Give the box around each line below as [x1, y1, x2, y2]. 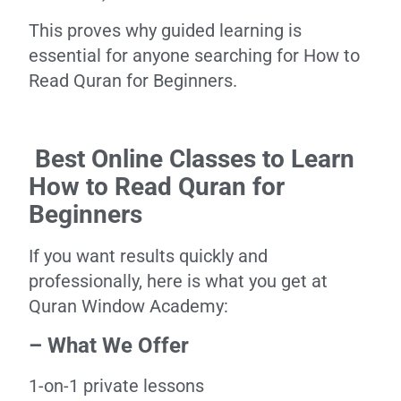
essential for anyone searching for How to [29, 45, 360, 66]
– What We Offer [29, 333, 189, 358]
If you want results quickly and [29, 245, 268, 267]
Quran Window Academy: [29, 295, 228, 317]
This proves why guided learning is [29, 20, 302, 41]
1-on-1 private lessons [29, 375, 204, 397]
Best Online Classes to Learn [29, 144, 354, 174]
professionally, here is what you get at [29, 270, 328, 292]
